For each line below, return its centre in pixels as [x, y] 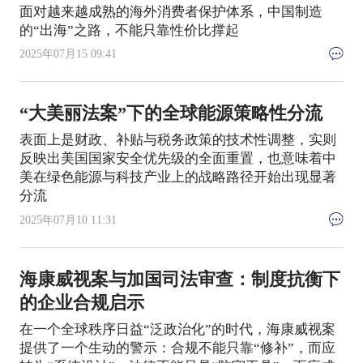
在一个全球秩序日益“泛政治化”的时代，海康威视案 [177, 329]
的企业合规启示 [81, 303]
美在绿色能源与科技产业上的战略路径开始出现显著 [177, 177]
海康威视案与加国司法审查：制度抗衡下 [179, 279]
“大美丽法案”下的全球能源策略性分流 [171, 114]
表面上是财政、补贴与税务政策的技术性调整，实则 [177, 140]
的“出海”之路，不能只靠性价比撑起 [129, 30]
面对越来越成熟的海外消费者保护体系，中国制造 [171, 11]
